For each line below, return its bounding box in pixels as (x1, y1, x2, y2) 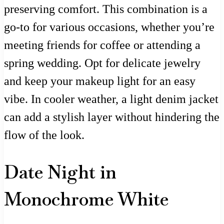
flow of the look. (4, 128, 84, 141)
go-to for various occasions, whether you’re (4, 20, 214, 33)
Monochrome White (4, 187, 168, 211)
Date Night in (4, 160, 116, 184)
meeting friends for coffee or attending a (4, 38, 200, 51)
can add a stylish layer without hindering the (4, 110, 219, 123)
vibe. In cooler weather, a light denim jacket (4, 92, 218, 105)
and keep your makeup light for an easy (4, 74, 195, 87)
